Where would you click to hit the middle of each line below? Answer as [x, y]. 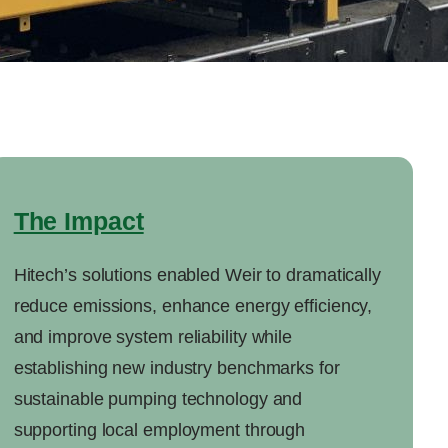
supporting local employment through [159, 430]
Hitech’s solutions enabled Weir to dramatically [197, 275]
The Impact [78, 221]
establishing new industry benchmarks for [176, 368]
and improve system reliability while [153, 337]
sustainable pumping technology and [158, 399]
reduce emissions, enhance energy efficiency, [193, 306]
